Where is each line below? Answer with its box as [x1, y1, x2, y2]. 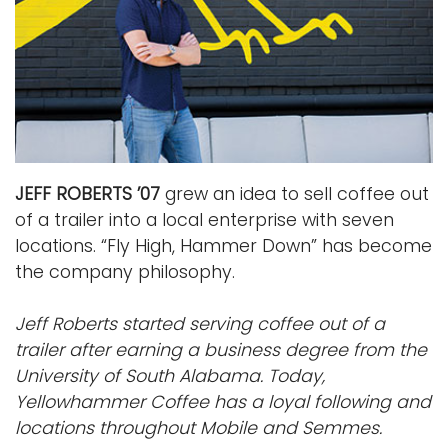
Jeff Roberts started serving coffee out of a [15, 311, 385, 336]
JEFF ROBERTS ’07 [15, 181, 165, 206]
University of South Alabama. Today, [15, 363, 325, 388]
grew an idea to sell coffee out [165, 181, 429, 206]
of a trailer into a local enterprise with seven [15, 207, 394, 232]
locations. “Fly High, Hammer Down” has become [15, 233, 432, 258]
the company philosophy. [15, 259, 235, 284]
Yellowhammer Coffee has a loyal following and [15, 389, 431, 414]
